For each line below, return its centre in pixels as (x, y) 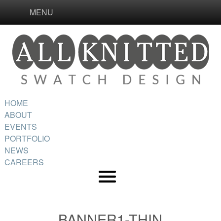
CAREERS (24, 162)
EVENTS (20, 127)
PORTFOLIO (27, 138)
